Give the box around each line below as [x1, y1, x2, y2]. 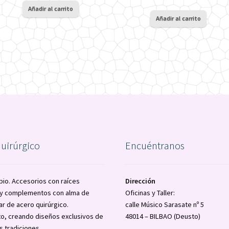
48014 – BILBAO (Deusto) [125, 211, 200, 221]
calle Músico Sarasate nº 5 [125, 199, 204, 209]
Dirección [125, 176, 155, 186]
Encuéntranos [125, 139, 185, 152]
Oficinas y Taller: [125, 188, 175, 197]
